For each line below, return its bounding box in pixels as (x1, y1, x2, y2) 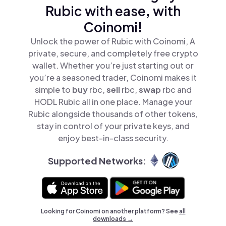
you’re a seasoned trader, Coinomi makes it (29, 72, 197, 83)
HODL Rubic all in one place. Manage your (34, 96, 192, 107)
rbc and (162, 84, 192, 95)
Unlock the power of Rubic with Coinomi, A (31, 36, 195, 46)
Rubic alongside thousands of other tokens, (28, 108, 198, 119)
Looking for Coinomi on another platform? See (40, 207, 179, 215)
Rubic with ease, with (45, 3, 181, 19)
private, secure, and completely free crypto (28, 48, 198, 59)
